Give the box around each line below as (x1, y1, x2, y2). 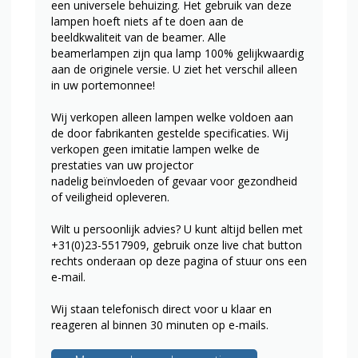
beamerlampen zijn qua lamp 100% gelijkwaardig (51, 46, 304, 61)
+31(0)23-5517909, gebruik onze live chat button (51, 237, 302, 253)
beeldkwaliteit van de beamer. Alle (51, 30, 226, 45)
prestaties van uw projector (51, 157, 193, 173)
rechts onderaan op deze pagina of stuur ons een (51, 253, 307, 268)
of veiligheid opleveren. (51, 189, 169, 205)
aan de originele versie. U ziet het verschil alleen (51, 62, 297, 77)
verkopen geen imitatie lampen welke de (51, 141, 263, 157)
